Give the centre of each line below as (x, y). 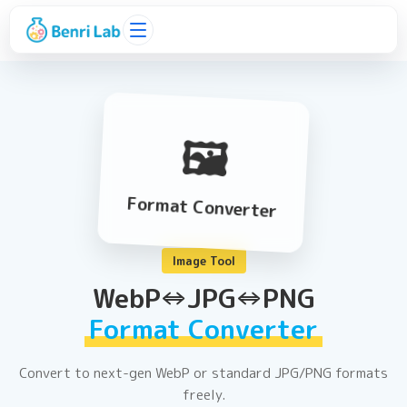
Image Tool (203, 261)
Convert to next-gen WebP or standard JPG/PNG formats (203, 373)
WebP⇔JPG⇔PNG (203, 298)
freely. (203, 395)
